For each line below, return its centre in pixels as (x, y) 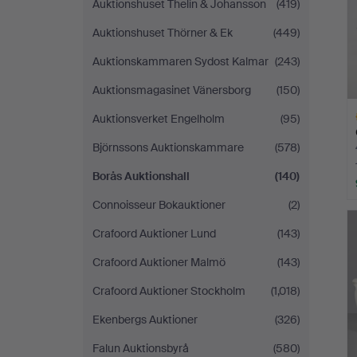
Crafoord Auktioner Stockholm (169, 291)
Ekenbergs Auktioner (145, 320)
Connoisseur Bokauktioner (159, 205)
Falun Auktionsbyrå (141, 348)
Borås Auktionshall (141, 176)
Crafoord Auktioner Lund (154, 233)
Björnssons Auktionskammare (168, 147)
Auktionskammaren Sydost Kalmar (180, 61)
